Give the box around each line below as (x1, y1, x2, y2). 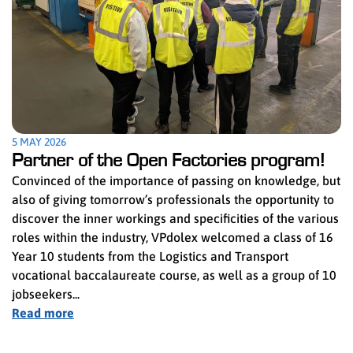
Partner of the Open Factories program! (12, 150, 329, 170)
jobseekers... (12, 286, 80, 301)
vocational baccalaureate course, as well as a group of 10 (12, 267, 336, 282)
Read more (12, 305, 74, 320)
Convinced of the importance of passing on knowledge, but (12, 173, 340, 188)
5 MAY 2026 (12, 135, 66, 148)
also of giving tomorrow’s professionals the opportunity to (12, 191, 334, 206)
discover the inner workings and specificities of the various (12, 210, 339, 225)
